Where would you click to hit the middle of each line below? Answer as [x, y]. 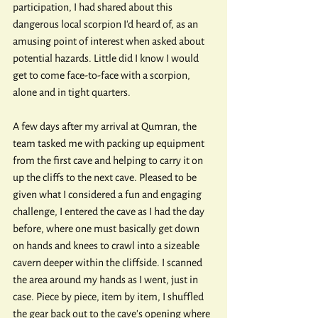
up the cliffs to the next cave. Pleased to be [106, 177]
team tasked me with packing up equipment [110, 143]
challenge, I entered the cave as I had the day [110, 212]
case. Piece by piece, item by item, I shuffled [109, 297]
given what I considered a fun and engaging [108, 194]
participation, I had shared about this [94, 7]
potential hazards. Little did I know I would [107, 58]
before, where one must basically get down [107, 229]
